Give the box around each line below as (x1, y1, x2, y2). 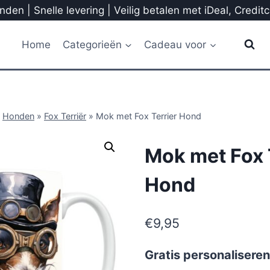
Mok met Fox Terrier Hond (96, 111, 201, 121)
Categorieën (63, 38, 122, 51)
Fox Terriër (44, 111, 86, 121)
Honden (2, 111, 34, 121)
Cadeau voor (144, 38, 207, 51)
